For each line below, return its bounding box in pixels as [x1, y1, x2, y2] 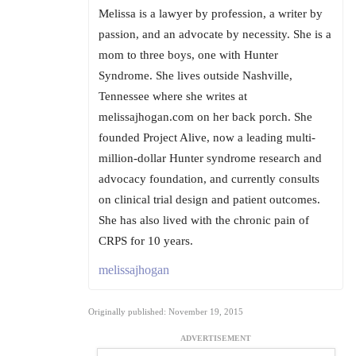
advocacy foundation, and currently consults [99, 172, 319, 186]
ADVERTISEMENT [180, 334, 251, 343]
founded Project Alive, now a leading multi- [99, 131, 315, 145]
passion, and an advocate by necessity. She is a [99, 28, 331, 41]
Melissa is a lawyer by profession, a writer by [99, 7, 323, 21]
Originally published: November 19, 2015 [88, 307, 243, 317]
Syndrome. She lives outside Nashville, [99, 69, 292, 83]
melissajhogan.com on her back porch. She [99, 110, 312, 124]
